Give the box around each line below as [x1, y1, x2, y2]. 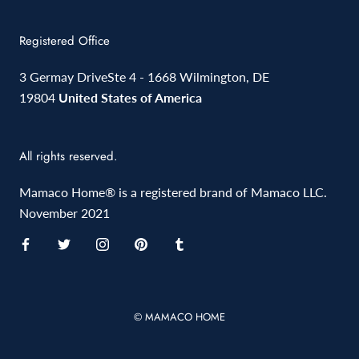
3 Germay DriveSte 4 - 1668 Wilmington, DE [19, 69, 269, 85]
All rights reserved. [19, 147, 118, 166]
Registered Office [19, 32, 110, 50]
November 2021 [19, 205, 110, 221]
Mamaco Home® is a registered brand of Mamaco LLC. [19, 184, 327, 200]
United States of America [58, 90, 202, 106]
